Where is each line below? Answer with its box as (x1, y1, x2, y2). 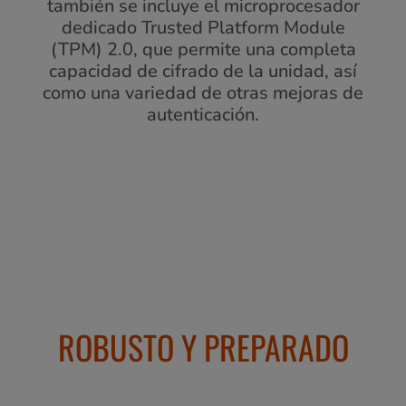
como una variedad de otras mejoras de (43, 81, 363, 106)
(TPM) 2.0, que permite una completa (50, 37, 356, 63)
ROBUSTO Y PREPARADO (57, 323, 349, 372)
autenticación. (147, 102, 259, 128)
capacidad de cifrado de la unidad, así (49, 59, 357, 84)
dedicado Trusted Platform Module (61, 15, 345, 41)
